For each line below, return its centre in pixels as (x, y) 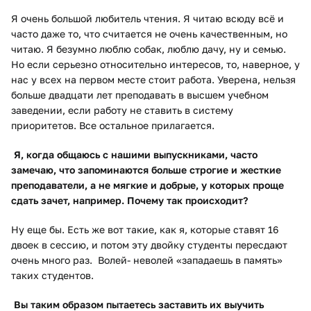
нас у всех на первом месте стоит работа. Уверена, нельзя (153, 80)
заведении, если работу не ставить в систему (122, 110)
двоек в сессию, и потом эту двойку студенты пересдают (149, 245)
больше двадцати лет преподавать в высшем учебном (140, 95)
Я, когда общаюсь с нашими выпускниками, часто (136, 155)
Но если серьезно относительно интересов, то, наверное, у (155, 65)
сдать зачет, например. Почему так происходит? (129, 201)
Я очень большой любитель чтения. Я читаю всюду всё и (148, 19)
